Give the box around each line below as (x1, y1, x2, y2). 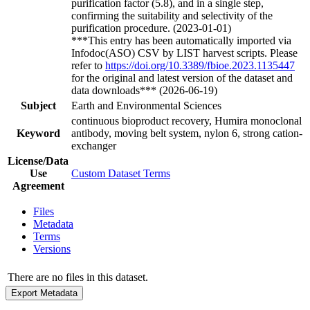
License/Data (8, 154, 69, 167)
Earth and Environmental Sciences (71, 99, 221, 111)
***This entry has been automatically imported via (71, 35, 291, 47)
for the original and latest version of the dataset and (71, 72, 293, 84)
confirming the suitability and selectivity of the (71, 10, 273, 22)
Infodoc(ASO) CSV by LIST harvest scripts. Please (71, 47, 298, 60)
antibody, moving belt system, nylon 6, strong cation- (71, 127, 302, 139)
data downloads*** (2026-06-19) (71, 84, 217, 97)
